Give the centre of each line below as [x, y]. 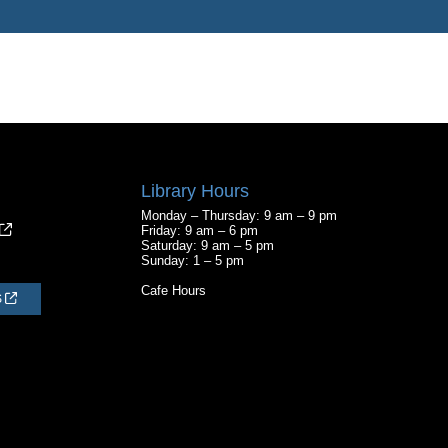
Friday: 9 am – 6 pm [199, 230]
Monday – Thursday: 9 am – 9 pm [239, 215]
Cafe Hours [173, 290]
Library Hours [195, 190]
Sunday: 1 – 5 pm [192, 260]
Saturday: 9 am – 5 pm [207, 245]
